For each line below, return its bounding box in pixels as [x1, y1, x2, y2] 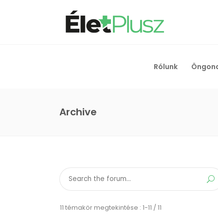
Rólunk [154, 61, 178, 72]
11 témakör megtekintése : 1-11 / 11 [60, 203, 162, 212]
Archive [59, 105, 97, 119]
